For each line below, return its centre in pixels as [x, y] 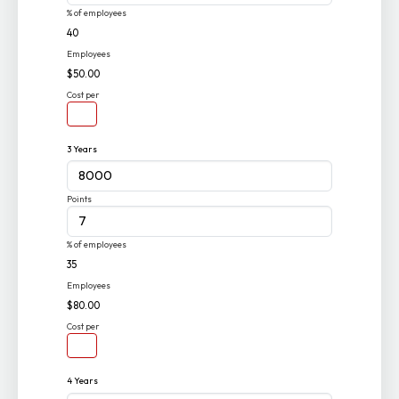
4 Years [83, 380]
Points [80, 199]
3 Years [82, 149]
